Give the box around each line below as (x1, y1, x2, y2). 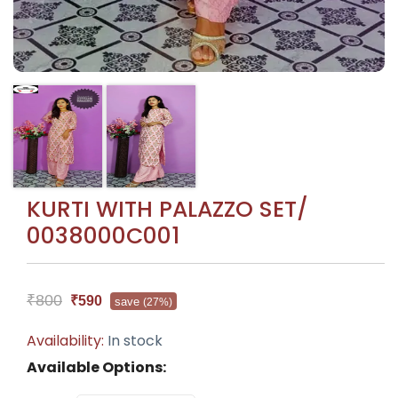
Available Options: (27, 356, 166, 378)
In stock (107, 330, 163, 351)
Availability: (27, 330, 107, 351)
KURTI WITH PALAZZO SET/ (27, 193, 308, 225)
